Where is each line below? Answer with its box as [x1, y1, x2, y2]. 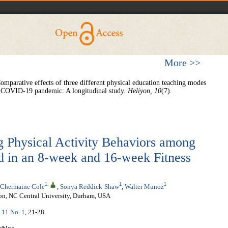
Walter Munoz [125, 182, 164, 190]
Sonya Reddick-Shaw [60, 182, 119, 190]
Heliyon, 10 [128, 87, 161, 95]
